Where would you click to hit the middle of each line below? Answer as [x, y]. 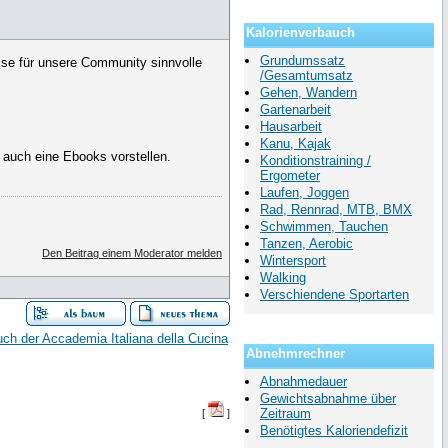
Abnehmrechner [295, 354]
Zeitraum [285, 414]
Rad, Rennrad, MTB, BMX [336, 210]
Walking [283, 278]
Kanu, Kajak [295, 144]
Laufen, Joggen [304, 193]
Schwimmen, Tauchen [324, 227]
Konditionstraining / [315, 161]
